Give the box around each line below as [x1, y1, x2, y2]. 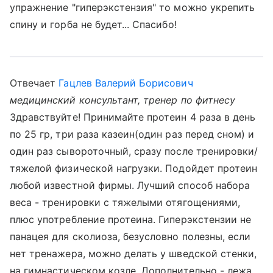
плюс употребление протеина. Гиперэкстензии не [10, 213, 252, 225]
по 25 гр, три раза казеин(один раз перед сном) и [10, 128, 255, 140]
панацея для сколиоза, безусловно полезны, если [10, 230, 251, 243]
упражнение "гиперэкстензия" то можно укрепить [10, 1, 255, 13]
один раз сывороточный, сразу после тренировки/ [10, 145, 258, 157]
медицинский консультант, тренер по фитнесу [10, 94, 236, 106]
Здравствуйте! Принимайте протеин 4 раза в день [10, 111, 256, 123]
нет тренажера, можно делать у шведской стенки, [10, 247, 257, 260]
